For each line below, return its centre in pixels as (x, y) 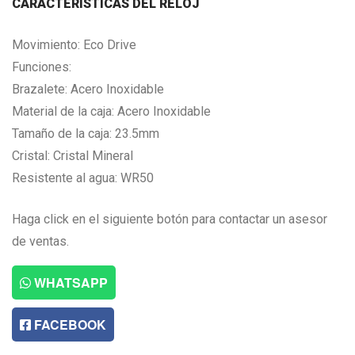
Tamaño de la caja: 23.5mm (86, 133)
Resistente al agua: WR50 (83, 177)
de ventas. (40, 241)
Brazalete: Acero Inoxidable (88, 89)
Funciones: (42, 67)
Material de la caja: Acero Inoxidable (111, 111)
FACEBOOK (69, 324)
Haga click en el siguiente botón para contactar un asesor (170, 219)
